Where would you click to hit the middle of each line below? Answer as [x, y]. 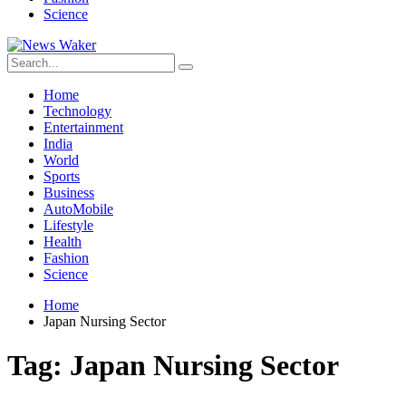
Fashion [66, 258]
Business [69, 193]
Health [63, 242]
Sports [62, 176]
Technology [77, 111]
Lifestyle [68, 225]
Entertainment [83, 127]
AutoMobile [78, 209]
